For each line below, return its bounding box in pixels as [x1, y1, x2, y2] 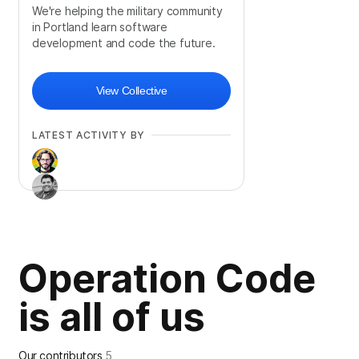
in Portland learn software [32, 20, 167, 34]
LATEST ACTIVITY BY [32, 129, 145, 142]
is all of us [18, 293, 205, 341]
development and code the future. [32, 36, 216, 50]
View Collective [95, 84, 167, 98]
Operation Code [18, 255, 316, 303]
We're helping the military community [32, 4, 223, 18]
